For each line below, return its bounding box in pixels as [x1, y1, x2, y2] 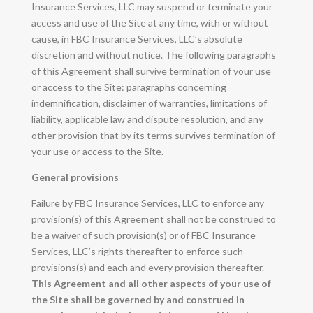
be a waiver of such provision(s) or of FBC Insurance [31, 228, 256, 241]
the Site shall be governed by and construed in [31, 293, 245, 305]
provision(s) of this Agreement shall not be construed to [31, 212, 276, 225]
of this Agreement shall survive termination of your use [31, 64, 271, 77]
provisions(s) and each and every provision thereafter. [31, 261, 264, 273]
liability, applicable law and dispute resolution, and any [31, 112, 263, 125]
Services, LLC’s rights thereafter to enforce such [31, 245, 243, 257]
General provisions [31, 170, 119, 183]
